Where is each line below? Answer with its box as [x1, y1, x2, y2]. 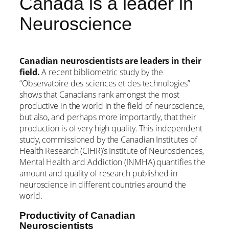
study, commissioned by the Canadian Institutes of [19, 133, 198, 145]
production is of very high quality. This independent [19, 122, 202, 134]
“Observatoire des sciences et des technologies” [19, 77, 191, 89]
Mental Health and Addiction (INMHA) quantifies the [19, 156, 205, 168]
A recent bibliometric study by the [41, 66, 163, 78]
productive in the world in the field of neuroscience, [19, 100, 204, 111]
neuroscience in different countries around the [19, 178, 187, 190]
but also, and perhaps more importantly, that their [19, 111, 196, 123]
